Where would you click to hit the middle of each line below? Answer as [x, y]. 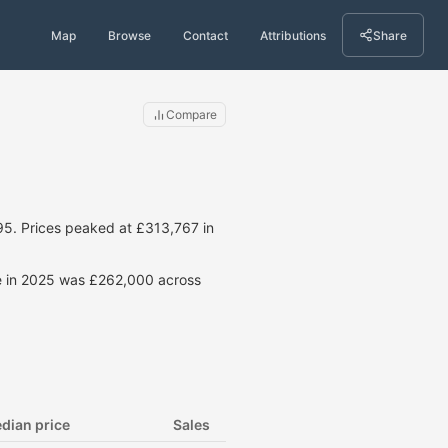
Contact [205, 35]
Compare [191, 114]
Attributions [293, 35]
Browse [129, 35]
